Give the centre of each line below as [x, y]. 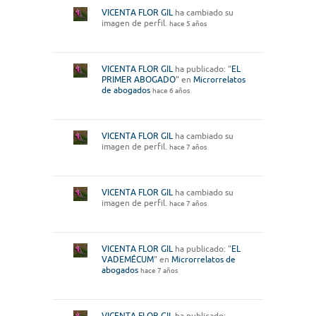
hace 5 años [188, 24]
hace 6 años [171, 91]
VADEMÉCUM [128, 260]
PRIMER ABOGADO [139, 80]
